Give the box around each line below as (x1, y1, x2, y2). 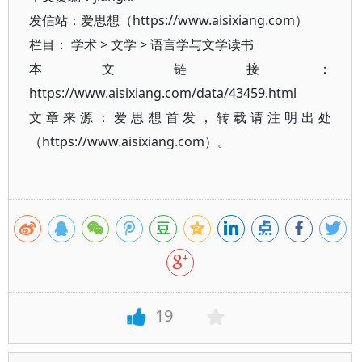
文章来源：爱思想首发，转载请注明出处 (29, 108, 332, 126)
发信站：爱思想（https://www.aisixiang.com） (29, 11, 308, 29)
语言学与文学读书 (150, 36, 254, 53)
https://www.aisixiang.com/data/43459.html (29, 84, 297, 102)
